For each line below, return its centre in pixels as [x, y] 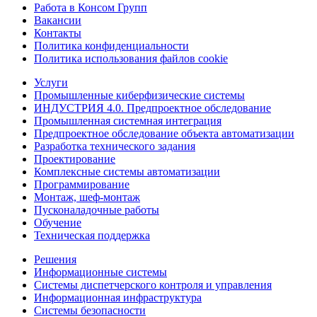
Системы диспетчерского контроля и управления [153, 284]
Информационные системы [100, 272]
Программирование [82, 184]
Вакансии [58, 20]
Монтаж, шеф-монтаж [87, 197]
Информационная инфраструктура [118, 297]
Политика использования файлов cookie [131, 58]
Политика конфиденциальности [111, 45]
